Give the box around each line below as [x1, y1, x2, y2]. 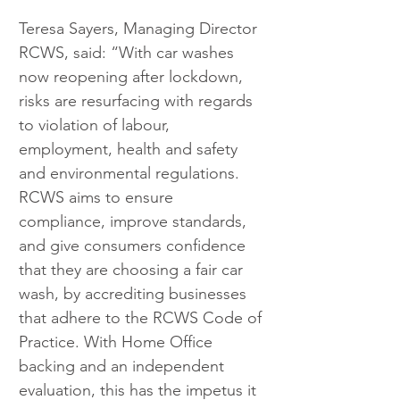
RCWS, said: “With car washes [19, 42, 238, 62]
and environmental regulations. [19, 162, 244, 183]
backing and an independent [19, 355, 229, 376]
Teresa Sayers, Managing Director [19, 18, 262, 38]
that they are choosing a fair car [19, 259, 247, 279]
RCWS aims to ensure [19, 187, 178, 207]
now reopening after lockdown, [19, 66, 247, 87]
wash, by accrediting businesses [19, 283, 251, 304]
